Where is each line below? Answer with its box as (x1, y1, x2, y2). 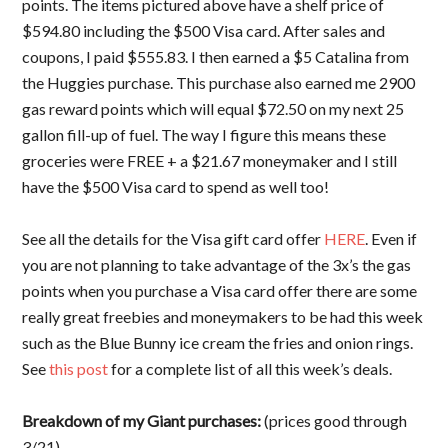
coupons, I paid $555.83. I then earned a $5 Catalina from (22, 47, 410, 67)
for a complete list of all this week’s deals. (108, 359, 393, 379)
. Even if (365, 229, 418, 249)
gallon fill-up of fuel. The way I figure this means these (22, 125, 387, 145)
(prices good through (261, 411, 408, 431)
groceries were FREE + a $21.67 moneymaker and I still (22, 151, 398, 171)
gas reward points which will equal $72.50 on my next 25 (22, 99, 405, 119)
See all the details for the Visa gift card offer (22, 229, 325, 249)
